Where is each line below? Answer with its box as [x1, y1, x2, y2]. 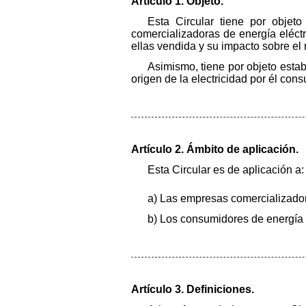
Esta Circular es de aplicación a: [148, 163, 304, 176]
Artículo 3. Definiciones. [131, 283, 254, 295]
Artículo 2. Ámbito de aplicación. [131, 143, 298, 155]
